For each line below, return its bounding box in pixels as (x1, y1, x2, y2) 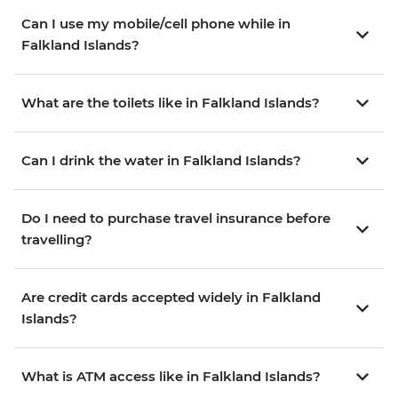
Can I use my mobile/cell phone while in (21, 15, 291, 33)
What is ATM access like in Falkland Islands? (21, 368, 321, 386)
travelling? (21, 231, 92, 249)
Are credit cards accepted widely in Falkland (21, 289, 321, 306)
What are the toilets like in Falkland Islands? (21, 94, 320, 112)
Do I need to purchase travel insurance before (21, 210, 330, 227)
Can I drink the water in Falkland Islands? (21, 152, 301, 170)
